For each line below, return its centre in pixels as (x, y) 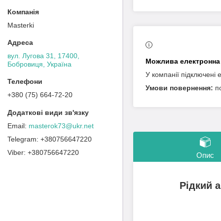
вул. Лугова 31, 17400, (43, 55)
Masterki (21, 25)
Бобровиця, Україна (39, 64)
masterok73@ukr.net (61, 126)
